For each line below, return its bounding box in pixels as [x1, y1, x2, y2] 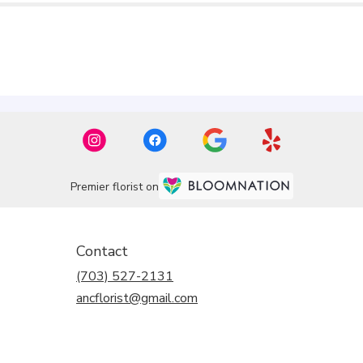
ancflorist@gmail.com [76, 289, 198, 307]
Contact [76, 241, 128, 261]
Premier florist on [70, 178, 159, 194]
